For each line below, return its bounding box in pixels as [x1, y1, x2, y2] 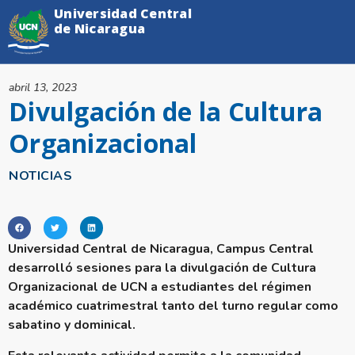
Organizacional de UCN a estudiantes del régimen [8, 278, 311, 296]
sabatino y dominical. [8, 316, 136, 334]
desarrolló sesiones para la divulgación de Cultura [8, 259, 316, 277]
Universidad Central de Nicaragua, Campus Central [8, 240, 314, 258]
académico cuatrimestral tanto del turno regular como [8, 297, 338, 315]
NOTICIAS [9, 167, 73, 185]
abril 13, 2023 [9, 80, 78, 95]
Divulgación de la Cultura [9, 94, 323, 128]
